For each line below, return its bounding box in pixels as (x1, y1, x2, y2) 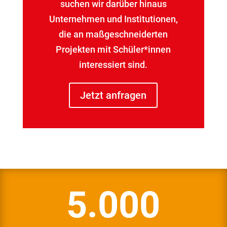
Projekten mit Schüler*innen (56, 44, 171, 55)
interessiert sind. (79, 59, 148, 70)
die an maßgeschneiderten (59, 28, 168, 40)
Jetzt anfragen (80, 89, 147, 101)
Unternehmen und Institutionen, (49, 13, 178, 24)
